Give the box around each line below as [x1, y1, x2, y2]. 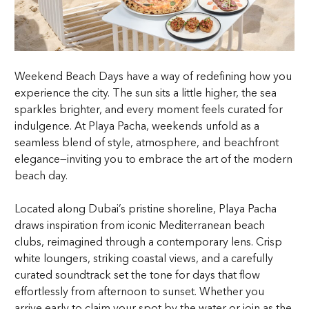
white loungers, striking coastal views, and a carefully [14, 251, 274, 266]
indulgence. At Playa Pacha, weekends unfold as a [14, 119, 260, 133]
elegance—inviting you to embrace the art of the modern [14, 152, 293, 166]
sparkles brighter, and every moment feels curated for [14, 102, 283, 117]
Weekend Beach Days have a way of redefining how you [14, 69, 292, 83]
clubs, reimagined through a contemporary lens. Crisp [14, 235, 283, 249]
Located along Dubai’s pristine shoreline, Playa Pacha [14, 201, 277, 216]
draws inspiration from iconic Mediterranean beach [14, 218, 266, 232]
